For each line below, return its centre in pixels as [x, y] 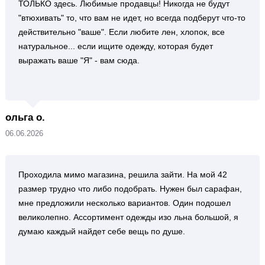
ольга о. [25, 117]
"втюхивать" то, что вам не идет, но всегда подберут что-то [132, 18]
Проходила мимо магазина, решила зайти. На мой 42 [122, 174]
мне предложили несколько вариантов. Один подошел [124, 203]
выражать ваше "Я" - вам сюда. [79, 60]
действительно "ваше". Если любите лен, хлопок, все [121, 32]
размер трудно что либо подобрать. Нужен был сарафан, [130, 189]
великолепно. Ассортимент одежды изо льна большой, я [128, 217]
